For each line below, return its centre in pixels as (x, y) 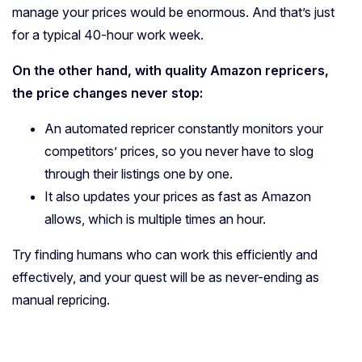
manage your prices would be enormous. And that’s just (173, 12)
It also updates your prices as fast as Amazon (178, 196)
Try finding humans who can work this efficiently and (165, 254)
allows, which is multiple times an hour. (155, 219)
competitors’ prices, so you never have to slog (179, 151)
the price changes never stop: (107, 93)
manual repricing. (61, 299)
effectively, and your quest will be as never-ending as (166, 277)
